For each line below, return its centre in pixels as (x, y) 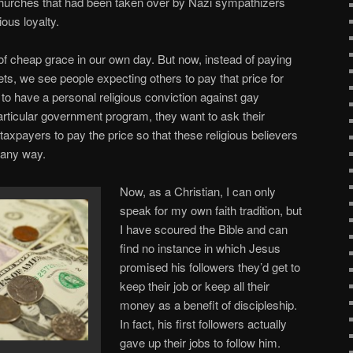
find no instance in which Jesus (201, 248)
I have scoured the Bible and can (204, 229)
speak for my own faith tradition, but (211, 210)
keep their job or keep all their (195, 286)
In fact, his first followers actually (204, 324)
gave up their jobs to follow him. (201, 343)
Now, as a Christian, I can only (198, 191)
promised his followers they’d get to (210, 267)
